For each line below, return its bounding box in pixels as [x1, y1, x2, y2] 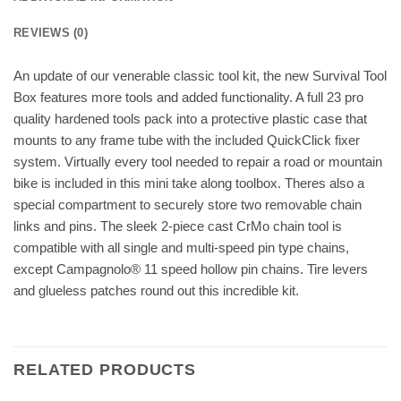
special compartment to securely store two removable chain [13, 197, 362, 213]
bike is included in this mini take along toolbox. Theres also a [13, 175, 364, 192]
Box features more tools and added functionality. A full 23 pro [13, 90, 363, 106]
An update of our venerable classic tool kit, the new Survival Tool [13, 68, 387, 84]
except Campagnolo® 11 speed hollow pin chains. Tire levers [13, 261, 368, 277]
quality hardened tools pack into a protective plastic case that [13, 111, 367, 127]
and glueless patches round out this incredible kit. [13, 283, 299, 299]
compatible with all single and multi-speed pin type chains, [13, 240, 349, 256]
